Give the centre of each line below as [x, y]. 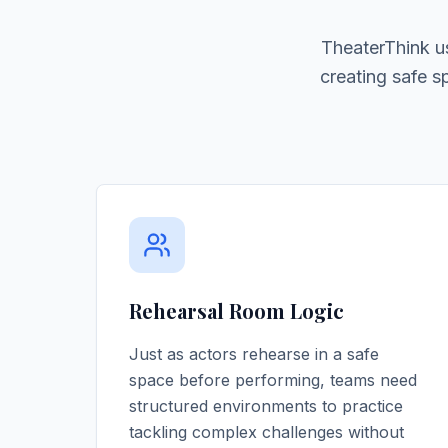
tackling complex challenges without [266, 432]
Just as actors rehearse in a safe [254, 354]
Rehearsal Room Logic [236, 310]
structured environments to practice [266, 406]
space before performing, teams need [273, 380]
